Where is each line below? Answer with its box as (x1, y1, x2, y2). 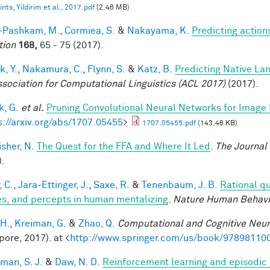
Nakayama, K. (127, 25, 189, 36)
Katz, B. (137, 64, 172, 74)
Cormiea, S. (64, 25, 115, 36)
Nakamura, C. (22, 64, 83, 74)
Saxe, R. (93, 180, 130, 190)
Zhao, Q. (78, 218, 115, 228)
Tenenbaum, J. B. (142, 180, 218, 190)
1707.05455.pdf (142, 119, 196, 127)
